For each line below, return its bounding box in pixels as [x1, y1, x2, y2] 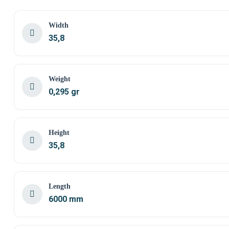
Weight [49, 75, 71, 83]
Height [49, 129, 70, 136]
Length [49, 182, 71, 190]
